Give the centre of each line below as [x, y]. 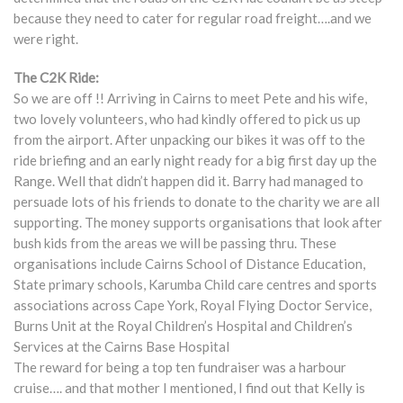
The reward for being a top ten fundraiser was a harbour [180, 367]
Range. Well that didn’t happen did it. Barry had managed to [188, 181]
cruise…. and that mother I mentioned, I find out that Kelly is [189, 388]
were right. [46, 39]
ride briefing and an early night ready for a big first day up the [195, 160]
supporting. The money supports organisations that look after [198, 222]
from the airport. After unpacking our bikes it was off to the [189, 139]
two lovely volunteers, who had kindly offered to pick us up [187, 119]
